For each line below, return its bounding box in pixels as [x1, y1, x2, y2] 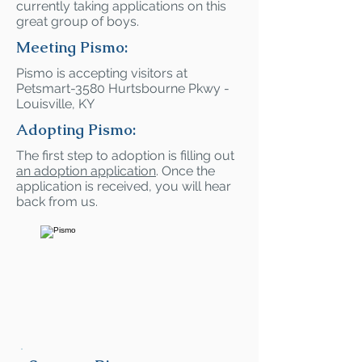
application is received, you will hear [16, 179, 231, 194]
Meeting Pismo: [16, 37, 128, 57]
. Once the [156, 163, 215, 179]
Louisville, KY [16, 96, 95, 112]
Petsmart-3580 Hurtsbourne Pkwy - [16, 81, 229, 96]
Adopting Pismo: [16, 120, 136, 140]
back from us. [16, 194, 98, 209]
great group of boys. [16, 14, 139, 29]
